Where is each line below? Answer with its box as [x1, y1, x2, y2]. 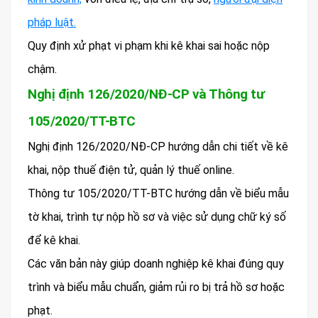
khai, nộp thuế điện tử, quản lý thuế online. [28, 163, 234, 177]
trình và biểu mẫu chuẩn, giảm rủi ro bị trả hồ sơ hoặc [28, 280, 285, 295]
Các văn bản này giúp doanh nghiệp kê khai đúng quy [28, 257, 284, 271]
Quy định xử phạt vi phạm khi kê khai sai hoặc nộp [28, 39, 270, 53]
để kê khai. [28, 234, 80, 248]
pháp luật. [28, 16, 76, 30]
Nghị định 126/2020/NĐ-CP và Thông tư [28, 86, 264, 103]
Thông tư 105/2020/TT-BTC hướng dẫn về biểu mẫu [28, 187, 289, 201]
